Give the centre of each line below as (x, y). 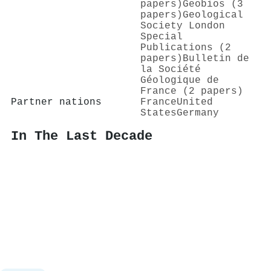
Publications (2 (186, 47)
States (158, 113)
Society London (183, 26)
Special (162, 37)
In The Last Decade (82, 136)
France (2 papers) (192, 91)
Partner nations (56, 102)
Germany (198, 113)
